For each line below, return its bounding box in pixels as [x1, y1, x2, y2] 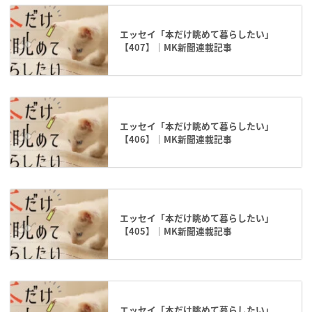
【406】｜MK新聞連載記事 [120, 132, 232, 146]
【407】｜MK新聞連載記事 [120, 40, 232, 54]
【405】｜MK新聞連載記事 [120, 224, 232, 238]
